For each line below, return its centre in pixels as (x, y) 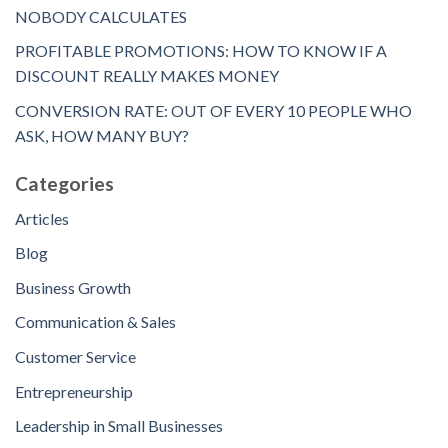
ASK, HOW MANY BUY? (102, 136)
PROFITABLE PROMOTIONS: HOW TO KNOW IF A (201, 51)
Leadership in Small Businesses (119, 426)
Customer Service (75, 357)
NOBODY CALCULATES (101, 16)
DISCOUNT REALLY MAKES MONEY (147, 76)
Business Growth (73, 287)
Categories (64, 184)
